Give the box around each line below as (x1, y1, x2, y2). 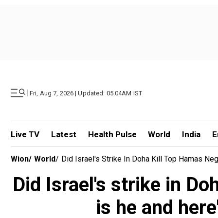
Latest (51, 129, 76, 139)
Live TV (11, 129, 39, 139)
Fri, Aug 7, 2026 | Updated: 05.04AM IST (30, 89, 143, 97)
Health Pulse (88, 129, 137, 139)
